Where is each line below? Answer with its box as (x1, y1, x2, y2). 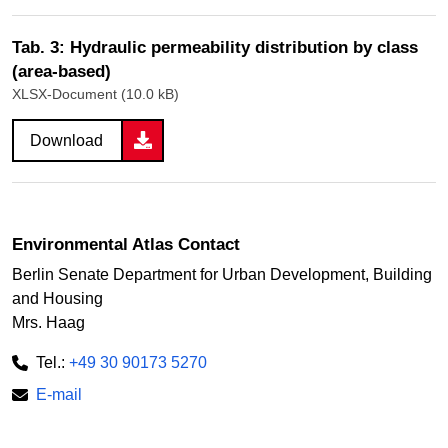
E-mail (36, 385, 82, 403)
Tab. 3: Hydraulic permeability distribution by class (12, 37, 418, 57)
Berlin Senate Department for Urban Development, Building (12, 265, 432, 283)
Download (30, 131, 103, 149)
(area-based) (12, 61, 111, 81)
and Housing (12, 289, 103, 307)
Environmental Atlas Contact (12, 234, 240, 254)
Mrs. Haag (12, 313, 85, 331)
